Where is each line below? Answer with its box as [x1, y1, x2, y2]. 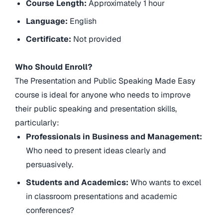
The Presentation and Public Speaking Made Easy [15, 76, 196, 87]
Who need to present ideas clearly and [26, 145, 167, 156]
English [70, 16, 97, 27]
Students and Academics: [26, 177, 131, 188]
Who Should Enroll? [15, 62, 92, 73]
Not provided [71, 34, 122, 45]
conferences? [26, 205, 75, 216]
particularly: [15, 117, 59, 128]
